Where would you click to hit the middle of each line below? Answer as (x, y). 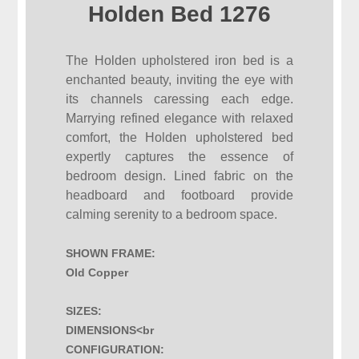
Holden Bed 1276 (179, 14)
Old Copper (97, 273)
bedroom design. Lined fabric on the (179, 176)
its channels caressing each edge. (179, 99)
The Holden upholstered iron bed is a (179, 61)
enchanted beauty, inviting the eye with (179, 80)
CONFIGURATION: (115, 350)
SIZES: (84, 311)
